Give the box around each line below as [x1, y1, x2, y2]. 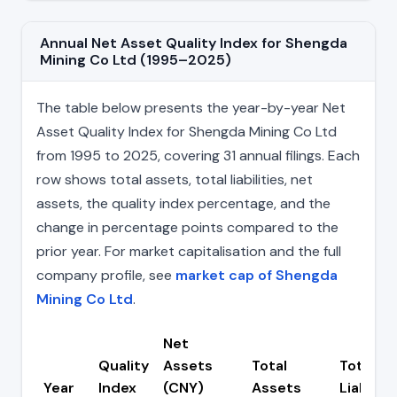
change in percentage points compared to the [36, 218, 339, 237]
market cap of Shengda [175, 266, 338, 285]
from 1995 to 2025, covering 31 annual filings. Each [36, 146, 360, 166]
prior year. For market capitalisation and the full [36, 242, 341, 261]
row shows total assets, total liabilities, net [36, 170, 313, 190]
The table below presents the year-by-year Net [36, 98, 346, 118]
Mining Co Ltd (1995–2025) [40, 51, 231, 70]
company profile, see [36, 266, 175, 285]
